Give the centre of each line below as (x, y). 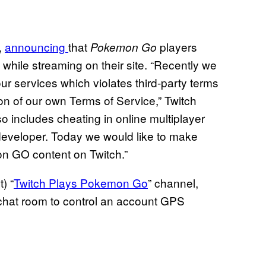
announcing (37, 47)
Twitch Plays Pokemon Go (81, 183)
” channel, (173, 183)
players (178, 47)
